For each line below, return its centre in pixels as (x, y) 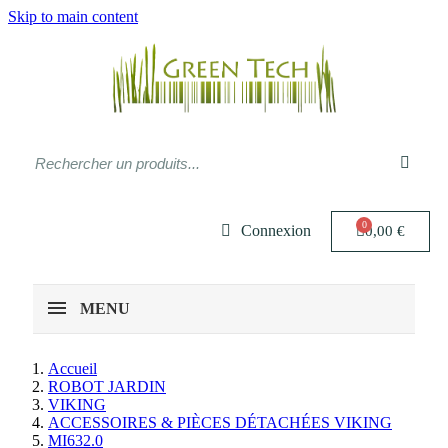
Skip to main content (73, 16)
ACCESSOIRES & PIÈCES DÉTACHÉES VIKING (220, 422)
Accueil (72, 368)
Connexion (276, 230)
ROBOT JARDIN (107, 386)
